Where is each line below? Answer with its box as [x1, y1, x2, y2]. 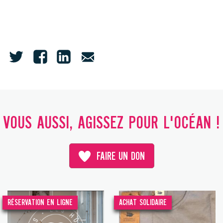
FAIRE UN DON [96, 151, 145, 163]
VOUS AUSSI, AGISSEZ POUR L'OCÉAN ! [3, 114, 220, 133]
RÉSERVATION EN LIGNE [7, 198, 73, 208]
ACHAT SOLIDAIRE [119, 198, 167, 208]
